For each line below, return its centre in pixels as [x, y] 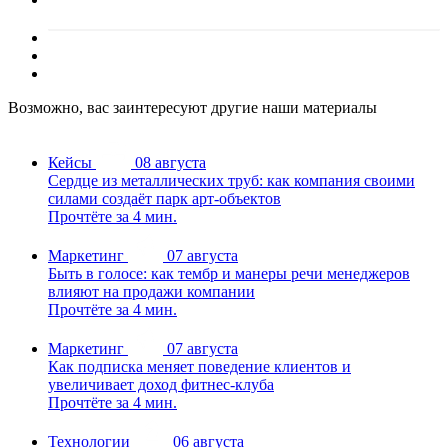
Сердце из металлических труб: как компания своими [231, 181]
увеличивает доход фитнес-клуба [161, 385]
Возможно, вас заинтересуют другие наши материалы [192, 108]
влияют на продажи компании [151, 292]
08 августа [170, 163]
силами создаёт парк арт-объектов [164, 199]
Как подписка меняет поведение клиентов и [199, 367]
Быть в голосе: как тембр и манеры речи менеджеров [229, 274]
